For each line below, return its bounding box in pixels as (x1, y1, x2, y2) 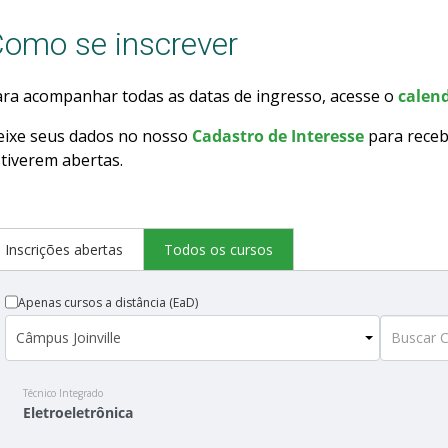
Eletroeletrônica (22, 403, 133, 423)
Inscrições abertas (4, 240, 123, 260)
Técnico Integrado (22, 386, 103, 401)
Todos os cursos (163, 240, 273, 260)
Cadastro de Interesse (191, 125, 364, 148)
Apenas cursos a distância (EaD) (17, 294, 198, 312)
